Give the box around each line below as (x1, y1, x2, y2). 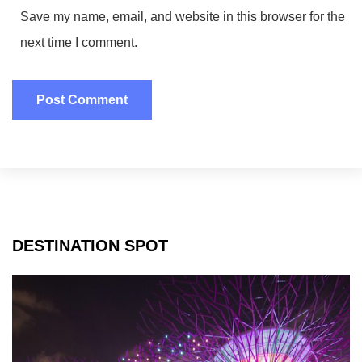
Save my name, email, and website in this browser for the (20, 9, 345, 23)
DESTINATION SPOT (12, 236, 168, 255)
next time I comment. (20, 35, 137, 49)
